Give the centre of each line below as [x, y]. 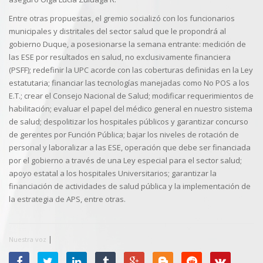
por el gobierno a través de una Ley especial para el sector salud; [125, 160]
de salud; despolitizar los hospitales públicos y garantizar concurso [129, 122]
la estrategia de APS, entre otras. [67, 199]
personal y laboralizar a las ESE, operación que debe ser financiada [130, 147]
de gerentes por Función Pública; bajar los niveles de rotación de [124, 134]
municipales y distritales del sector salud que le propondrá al [117, 31]
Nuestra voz [28, 239]
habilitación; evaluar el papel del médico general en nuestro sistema [131, 109]
